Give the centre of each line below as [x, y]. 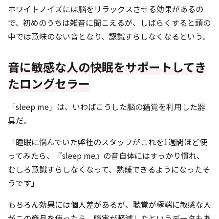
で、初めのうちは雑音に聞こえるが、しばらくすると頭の [109, 23]
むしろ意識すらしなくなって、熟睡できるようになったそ [109, 169]
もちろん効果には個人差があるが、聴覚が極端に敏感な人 [109, 205]
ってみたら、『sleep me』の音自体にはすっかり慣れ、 [106, 156]
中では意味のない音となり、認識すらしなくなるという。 [109, 36]
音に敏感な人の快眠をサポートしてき [107, 67]
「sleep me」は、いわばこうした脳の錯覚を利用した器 [107, 107]
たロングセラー [49, 84]
